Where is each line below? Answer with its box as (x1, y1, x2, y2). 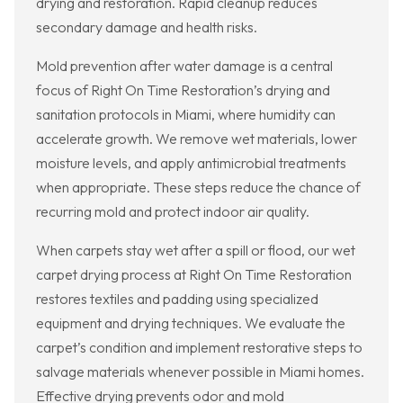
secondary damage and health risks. (36, 18, 257, 37)
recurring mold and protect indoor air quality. (36, 202, 309, 221)
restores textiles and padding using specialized (36, 290, 318, 309)
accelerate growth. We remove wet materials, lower (36, 130, 357, 148)
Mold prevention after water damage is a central (36, 57, 333, 76)
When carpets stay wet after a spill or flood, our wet (36, 241, 355, 260)
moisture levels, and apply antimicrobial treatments (36, 154, 346, 173)
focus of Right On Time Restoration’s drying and (36, 81, 330, 100)
